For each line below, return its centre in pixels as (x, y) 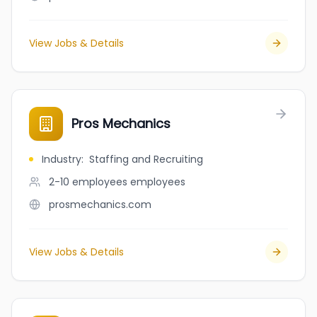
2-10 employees (88, 182)
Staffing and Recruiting (146, 159)
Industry (62, 159)
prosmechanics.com (100, 204)
